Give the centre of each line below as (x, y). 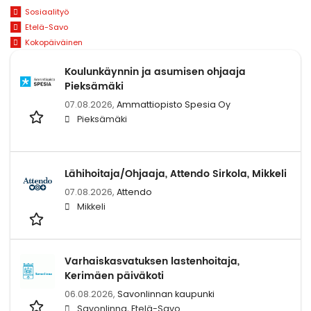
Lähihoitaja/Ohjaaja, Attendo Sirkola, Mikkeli (176, 174)
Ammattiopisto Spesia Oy (174, 104)
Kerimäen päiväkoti (114, 276)
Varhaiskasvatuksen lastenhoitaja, (152, 261)
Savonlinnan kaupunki (166, 294)
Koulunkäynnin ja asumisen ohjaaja (155, 72)
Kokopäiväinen (53, 42)
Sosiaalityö (47, 12)
